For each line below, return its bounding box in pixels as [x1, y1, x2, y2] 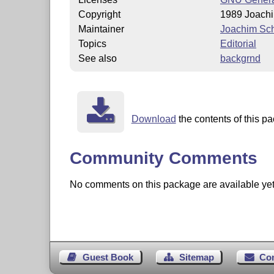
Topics [78, 38, 106, 49]
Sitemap [179, 251, 214, 262]
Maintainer [78, 23, 124, 34]
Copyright [78, 9, 120, 20]
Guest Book [82, 251, 133, 262]
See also [78, 53, 117, 64]
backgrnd [220, 53, 261, 64]
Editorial [220, 38, 256, 49]
